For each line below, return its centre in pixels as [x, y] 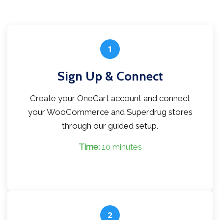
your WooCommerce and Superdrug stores [110, 112]
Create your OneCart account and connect [110, 98]
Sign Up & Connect [110, 76]
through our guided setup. [110, 126]
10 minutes [121, 147]
